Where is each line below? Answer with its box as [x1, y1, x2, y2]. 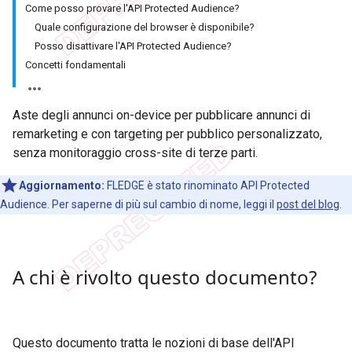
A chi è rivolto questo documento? [13, 263, 317, 290]
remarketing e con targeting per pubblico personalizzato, [13, 126, 322, 141]
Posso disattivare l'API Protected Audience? [35, 39, 232, 52]
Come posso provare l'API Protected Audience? [25, 2, 240, 14]
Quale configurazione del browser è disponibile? [35, 20, 255, 33]
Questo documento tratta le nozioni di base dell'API [13, 335, 295, 350]
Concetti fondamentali [25, 58, 126, 71]
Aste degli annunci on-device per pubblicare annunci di [13, 107, 310, 123]
